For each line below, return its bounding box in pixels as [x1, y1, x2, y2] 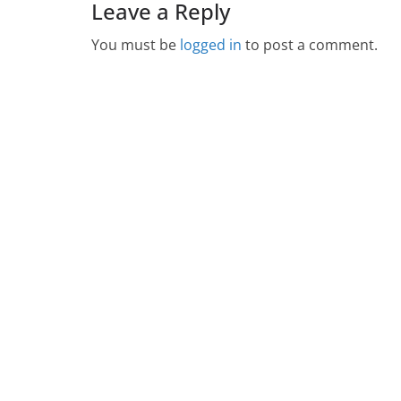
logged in [180, 34, 242, 55]
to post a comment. [242, 34, 378, 55]
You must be [91, 34, 180, 55]
